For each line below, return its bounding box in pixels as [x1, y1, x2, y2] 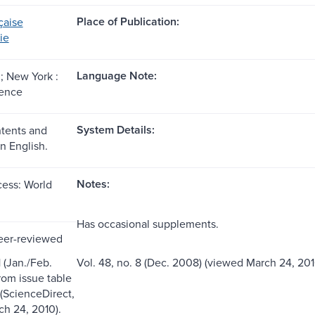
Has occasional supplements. [76, 215, 219, 231]
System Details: [76, 121, 155, 138]
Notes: [76, 175, 110, 192]
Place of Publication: [76, 13, 179, 30]
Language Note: [76, 67, 157, 84]
